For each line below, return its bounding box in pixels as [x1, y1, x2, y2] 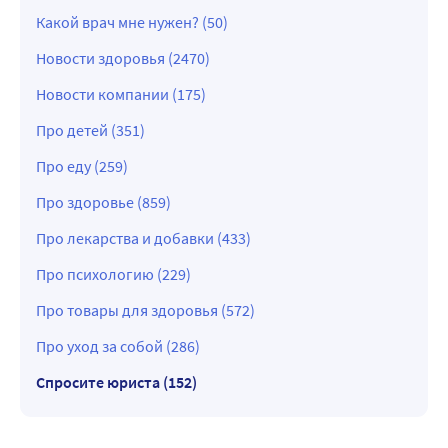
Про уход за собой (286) [36, 336, 200, 357]
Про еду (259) [36, 156, 128, 177]
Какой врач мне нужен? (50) [36, 12, 228, 33]
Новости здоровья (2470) [36, 48, 210, 69]
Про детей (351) [36, 120, 145, 141]
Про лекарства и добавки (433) [36, 228, 251, 249]
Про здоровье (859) [36, 192, 171, 213]
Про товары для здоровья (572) [36, 300, 255, 321]
